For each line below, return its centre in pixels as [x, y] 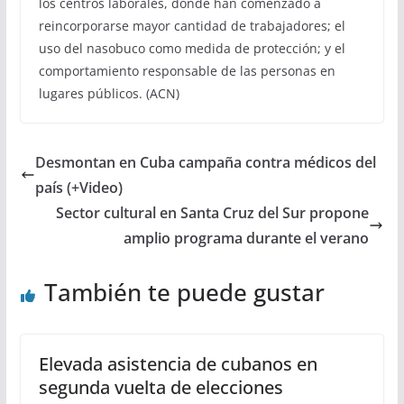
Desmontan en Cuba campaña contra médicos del [205, 162]
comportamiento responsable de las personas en [187, 70]
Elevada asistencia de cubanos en [178, 363]
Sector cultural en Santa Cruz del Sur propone [213, 212]
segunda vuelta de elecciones [161, 387]
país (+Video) [78, 187]
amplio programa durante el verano [247, 238]
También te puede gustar [184, 292]
